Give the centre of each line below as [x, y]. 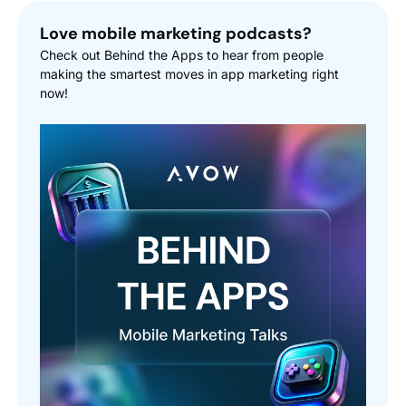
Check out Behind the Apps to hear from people [182, 55]
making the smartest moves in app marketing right [189, 74]
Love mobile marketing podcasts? [176, 34]
